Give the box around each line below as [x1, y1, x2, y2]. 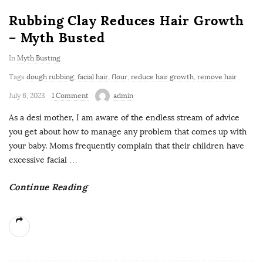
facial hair [77, 72, 108, 81]
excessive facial [9, 154, 67, 165]
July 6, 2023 [9, 91, 45, 100]
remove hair [197, 72, 237, 81]
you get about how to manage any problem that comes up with [9, 126, 247, 137]
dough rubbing [26, 72, 74, 81]
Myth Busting [17, 53, 60, 62]
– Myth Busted [9, 29, 105, 46]
